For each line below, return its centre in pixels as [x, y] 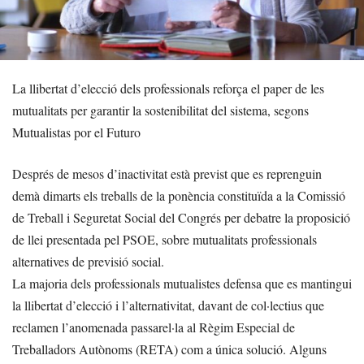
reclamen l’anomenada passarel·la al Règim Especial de [154, 327]
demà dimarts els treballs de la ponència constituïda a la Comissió [179, 195]
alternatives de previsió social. [88, 261]
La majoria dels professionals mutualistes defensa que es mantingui [182, 283]
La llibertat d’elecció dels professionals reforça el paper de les [168, 88]
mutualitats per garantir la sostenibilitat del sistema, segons [160, 110]
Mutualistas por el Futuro [76, 132]
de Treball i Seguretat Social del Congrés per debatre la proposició [181, 217]
